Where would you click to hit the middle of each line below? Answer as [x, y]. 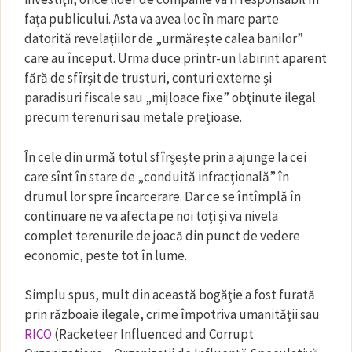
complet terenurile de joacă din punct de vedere [162, 235]
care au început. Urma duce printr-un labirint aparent [176, 58]
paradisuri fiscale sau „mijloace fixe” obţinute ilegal [170, 97]
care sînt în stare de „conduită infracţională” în [157, 176]
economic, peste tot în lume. [106, 255]
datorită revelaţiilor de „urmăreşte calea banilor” [164, 38]
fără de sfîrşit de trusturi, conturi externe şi [148, 78]
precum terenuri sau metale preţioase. [133, 117]
